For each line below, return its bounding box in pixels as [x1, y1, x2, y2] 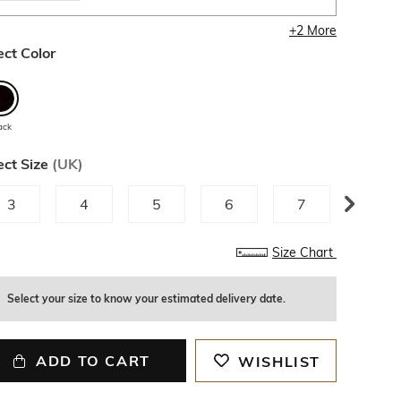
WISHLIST [238, 353, 321, 371]
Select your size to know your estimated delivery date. [6, 292, 286, 305]
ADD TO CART [36, 352, 150, 370]
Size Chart [271, 244, 337, 260]
